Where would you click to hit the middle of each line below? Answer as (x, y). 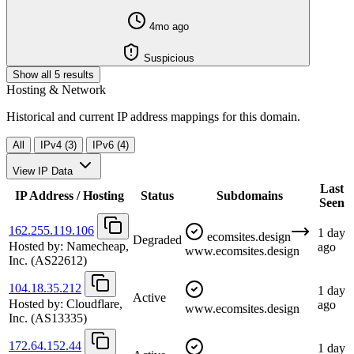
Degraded (157, 239)
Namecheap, (96, 246)
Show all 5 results (53, 74)
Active (149, 297)
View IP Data (43, 171)
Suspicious (168, 58)
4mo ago (168, 26)
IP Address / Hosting (69, 195)
